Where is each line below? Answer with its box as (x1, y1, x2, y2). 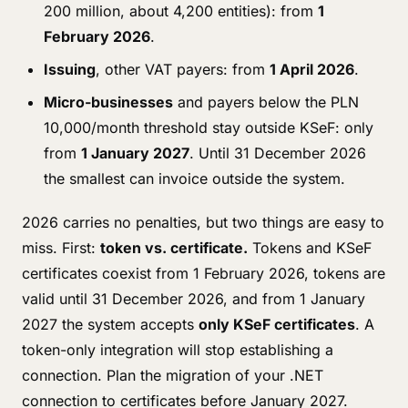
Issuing (44, 60, 96, 78)
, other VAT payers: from (96, 60, 270, 78)
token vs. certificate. (100, 239, 248, 257)
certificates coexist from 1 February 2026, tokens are (22, 264, 385, 282)
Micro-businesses (44, 93, 173, 111)
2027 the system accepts (22, 315, 199, 333)
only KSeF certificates (199, 315, 355, 333)
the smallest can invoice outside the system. (44, 169, 345, 188)
